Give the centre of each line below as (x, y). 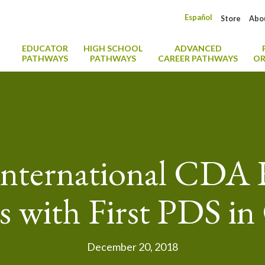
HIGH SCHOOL (113, 48)
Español (198, 17)
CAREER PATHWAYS (198, 58)
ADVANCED (198, 48)
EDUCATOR (45, 48)
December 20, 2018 (132, 247)
